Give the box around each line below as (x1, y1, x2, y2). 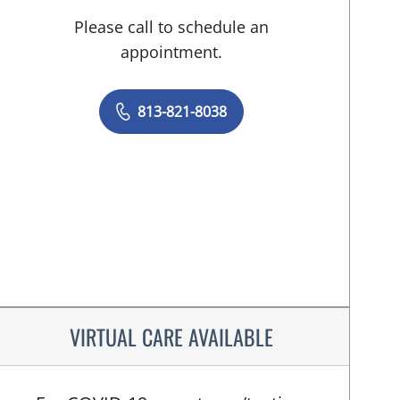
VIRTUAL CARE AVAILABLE (70, 321, 273, 353)
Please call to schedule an (74, 16, 269, 37)
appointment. (121, 41, 222, 62)
